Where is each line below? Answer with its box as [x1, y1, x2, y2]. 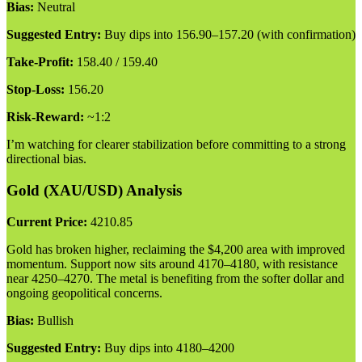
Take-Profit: [6, 55, 74, 69]
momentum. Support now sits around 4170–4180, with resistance [6, 256, 338, 271]
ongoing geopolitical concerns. [6, 285, 162, 300]
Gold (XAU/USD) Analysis [6, 182, 182, 200]
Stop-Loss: [6, 82, 65, 97]
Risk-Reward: [6, 110, 84, 124]
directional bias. [6, 152, 86, 166]
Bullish [34, 313, 74, 327]
